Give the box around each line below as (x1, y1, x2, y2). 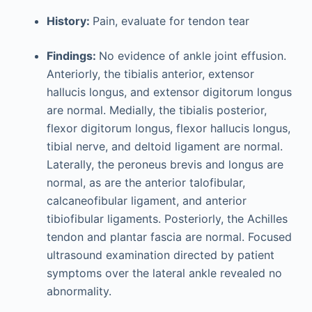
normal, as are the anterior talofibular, (46, 175, 245, 189)
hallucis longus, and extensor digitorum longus (46, 85, 292, 99)
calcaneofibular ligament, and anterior (46, 194, 247, 208)
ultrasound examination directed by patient (46, 248, 274, 262)
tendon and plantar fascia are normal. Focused (46, 230, 292, 244)
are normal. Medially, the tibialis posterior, (46, 103, 267, 117)
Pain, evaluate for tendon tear (92, 14, 249, 28)
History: (46, 14, 93, 28)
